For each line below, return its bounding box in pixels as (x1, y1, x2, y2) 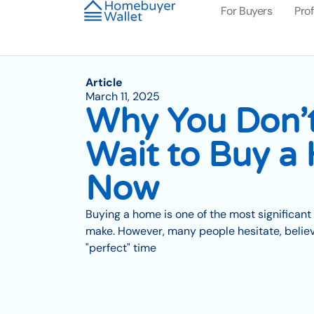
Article (86, 75, 123, 90)
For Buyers (220, 4, 273, 18)
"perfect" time (86, 240, 156, 255)
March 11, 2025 (86, 89, 160, 104)
